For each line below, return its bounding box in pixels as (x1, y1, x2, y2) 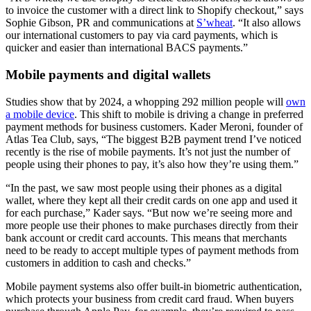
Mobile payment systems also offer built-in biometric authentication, (6, 280, 302, 292)
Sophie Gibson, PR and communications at (6, 17, 196, 29)
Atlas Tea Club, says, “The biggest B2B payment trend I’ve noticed (6, 133, 301, 145)
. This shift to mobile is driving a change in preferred (74, 108, 303, 120)
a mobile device (6, 108, 74, 120)
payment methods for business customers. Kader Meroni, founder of (6, 120, 303, 133)
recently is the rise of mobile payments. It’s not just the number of (6, 145, 290, 158)
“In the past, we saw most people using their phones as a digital (6, 181, 282, 194)
